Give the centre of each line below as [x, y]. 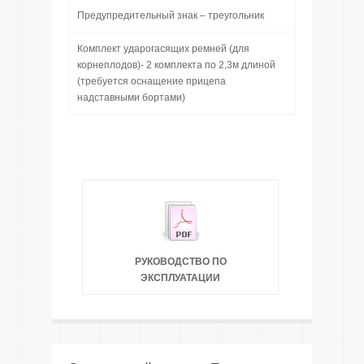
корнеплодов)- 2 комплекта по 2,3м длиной [176, 65]
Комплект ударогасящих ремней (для [163, 49]
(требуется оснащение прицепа [152, 81]
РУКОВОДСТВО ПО [180, 262]
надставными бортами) [131, 97]
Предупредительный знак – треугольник [171, 15]
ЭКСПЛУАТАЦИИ [180, 278]
